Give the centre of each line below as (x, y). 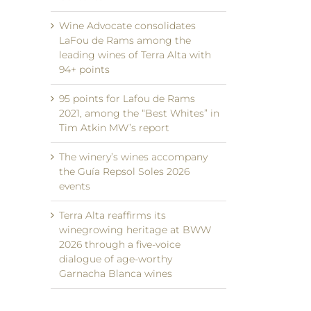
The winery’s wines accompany (133, 157)
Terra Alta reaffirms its (112, 215)
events (75, 186)
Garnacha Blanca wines (116, 274)
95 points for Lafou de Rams (127, 99)
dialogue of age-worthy (116, 259)
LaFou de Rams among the (125, 40)
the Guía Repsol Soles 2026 (124, 171)
